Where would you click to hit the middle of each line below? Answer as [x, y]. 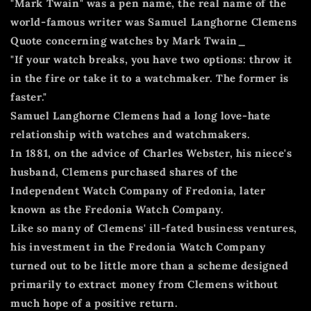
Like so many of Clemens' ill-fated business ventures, [154, 228]
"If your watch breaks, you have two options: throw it [151, 59]
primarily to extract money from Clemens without [144, 284]
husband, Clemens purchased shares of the [125, 171]
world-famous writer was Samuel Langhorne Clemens [154, 22]
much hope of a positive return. [94, 303]
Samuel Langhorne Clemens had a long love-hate [141, 115]
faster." [29, 96]
